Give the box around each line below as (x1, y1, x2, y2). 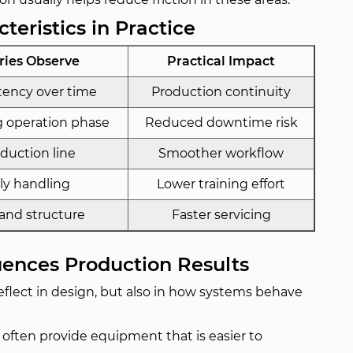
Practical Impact (167, 54, 276, 69)
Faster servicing (171, 207, 271, 222)
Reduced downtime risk (144, 115, 298, 130)
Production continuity (151, 84, 292, 99)
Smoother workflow (158, 146, 284, 161)
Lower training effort (157, 176, 286, 191)
